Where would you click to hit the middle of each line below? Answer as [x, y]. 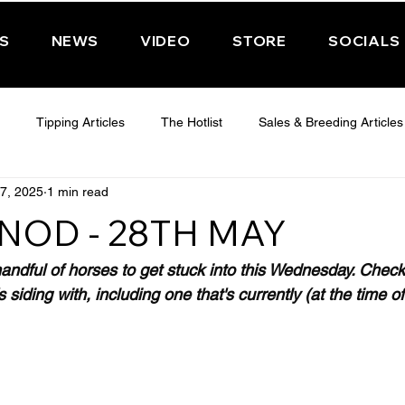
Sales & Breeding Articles [331, 122]
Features [31, 267]
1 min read [78, 192]
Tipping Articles [80, 122]
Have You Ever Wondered [166, 267]
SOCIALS [364, 41]
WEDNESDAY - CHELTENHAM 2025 [252, 195]
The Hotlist [192, 122]
